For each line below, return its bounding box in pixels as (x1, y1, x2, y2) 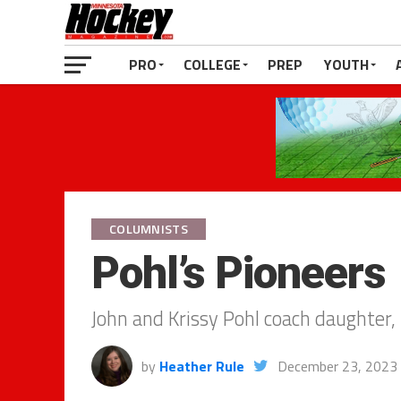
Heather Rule (159, 355, 244, 377)
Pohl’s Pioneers (91, 247, 387, 299)
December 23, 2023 (277, 355, 397, 377)
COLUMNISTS (109, 219, 188, 239)
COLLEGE (183, 54, 241, 75)
